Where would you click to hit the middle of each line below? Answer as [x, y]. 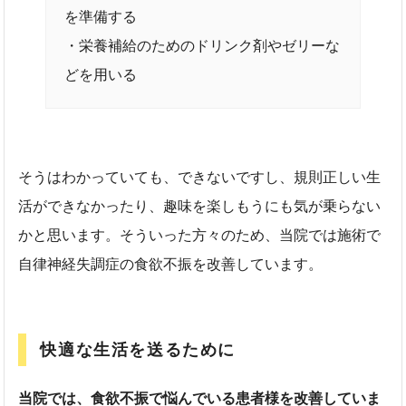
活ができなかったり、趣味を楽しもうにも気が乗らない [200, 206]
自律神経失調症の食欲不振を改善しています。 [178, 264]
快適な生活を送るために [138, 349]
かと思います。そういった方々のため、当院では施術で [200, 235]
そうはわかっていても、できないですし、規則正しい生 [200, 177]
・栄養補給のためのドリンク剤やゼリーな [203, 45]
